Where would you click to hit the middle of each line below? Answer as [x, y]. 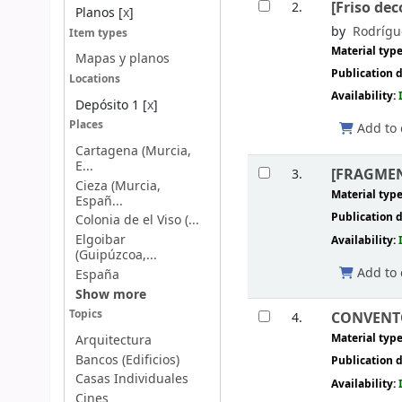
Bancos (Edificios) [127, 360]
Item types [98, 33]
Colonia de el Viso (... [137, 221]
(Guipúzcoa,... [116, 256]
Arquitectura [113, 340]
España [97, 275]
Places [86, 126]
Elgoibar [100, 240]
